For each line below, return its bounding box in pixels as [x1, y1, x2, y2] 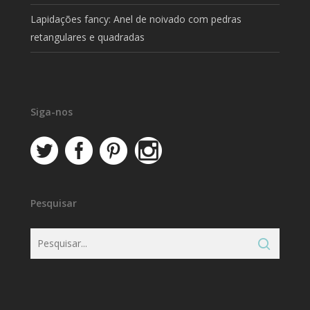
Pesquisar [30, 196, 77, 210]
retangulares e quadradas [30, 30, 145, 44]
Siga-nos [30, 104, 73, 118]
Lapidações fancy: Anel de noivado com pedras [30, 12, 242, 26]
